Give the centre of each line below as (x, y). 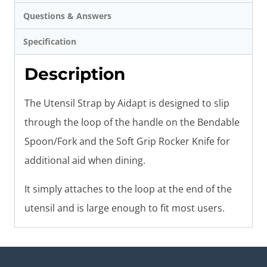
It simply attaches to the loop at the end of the (128, 189)
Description (75, 74)
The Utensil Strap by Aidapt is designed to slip (127, 103)
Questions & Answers (68, 15)
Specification (50, 42)
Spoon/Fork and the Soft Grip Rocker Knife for (127, 142)
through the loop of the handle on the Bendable (132, 122)
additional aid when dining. (86, 161)
